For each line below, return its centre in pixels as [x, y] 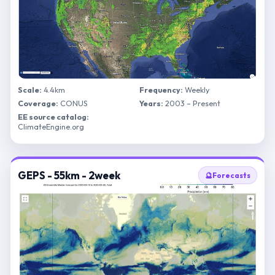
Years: [151, 103]
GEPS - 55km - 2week [69, 175]
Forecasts [231, 175]
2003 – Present [192, 103]
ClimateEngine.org [51, 126]
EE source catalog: [53, 117]
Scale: [30, 90]
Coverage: [38, 103]
